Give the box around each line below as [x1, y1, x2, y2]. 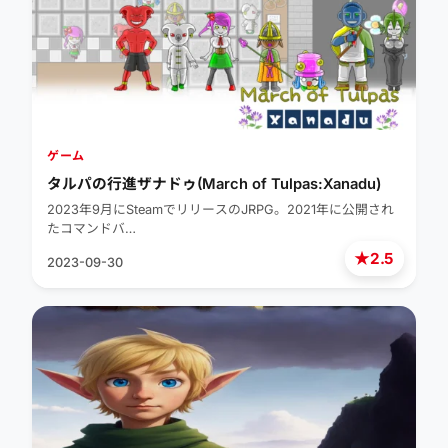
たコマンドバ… [47, 221, 136, 237]
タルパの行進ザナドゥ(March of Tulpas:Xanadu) [47, 175, 381, 194]
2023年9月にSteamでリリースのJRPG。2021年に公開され [47, 202, 394, 218]
